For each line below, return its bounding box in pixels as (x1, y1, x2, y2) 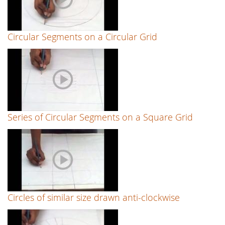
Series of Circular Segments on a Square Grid (8, 111, 193, 124)
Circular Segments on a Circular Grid (8, 31, 157, 43)
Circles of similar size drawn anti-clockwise (8, 191, 180, 204)
